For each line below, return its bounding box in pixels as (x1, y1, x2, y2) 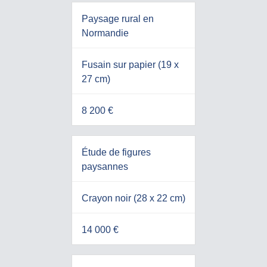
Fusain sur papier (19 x (81, 60, 179, 70)
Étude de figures (81, 147, 151, 158)
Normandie (81, 28, 129, 39)
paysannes (81, 162, 128, 172)
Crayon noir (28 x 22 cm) (81, 193, 185, 204)
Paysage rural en (81, 14, 154, 24)
